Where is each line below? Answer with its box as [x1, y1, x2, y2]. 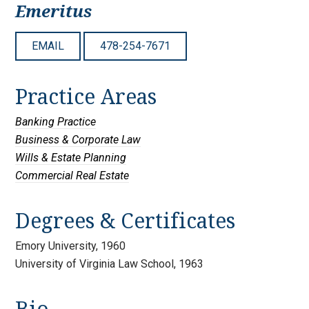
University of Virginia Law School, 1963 [15, 257, 204, 271]
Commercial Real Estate [15, 169, 130, 183]
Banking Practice [15, 115, 97, 129]
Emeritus [15, 2, 92, 22]
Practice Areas [15, 85, 157, 110]
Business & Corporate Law [15, 133, 141, 147]
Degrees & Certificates [15, 209, 236, 234]
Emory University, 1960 [15, 239, 126, 253]
